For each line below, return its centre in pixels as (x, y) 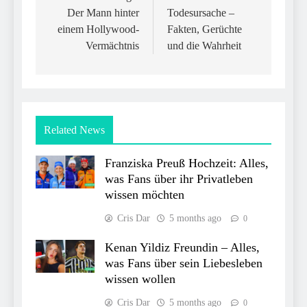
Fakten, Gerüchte (205, 29)
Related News (74, 130)
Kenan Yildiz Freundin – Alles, (182, 247)
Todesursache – (201, 12)
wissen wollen (140, 279)
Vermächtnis (112, 45)
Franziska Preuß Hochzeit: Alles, (187, 163)
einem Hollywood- (98, 29)
